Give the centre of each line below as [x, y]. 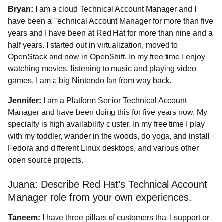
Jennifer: [25, 100]
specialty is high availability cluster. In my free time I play [106, 124]
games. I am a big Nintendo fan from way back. [90, 81]
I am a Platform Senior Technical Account [115, 100]
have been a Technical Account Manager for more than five [111, 21]
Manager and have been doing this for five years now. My [108, 112]
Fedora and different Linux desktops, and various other [103, 148]
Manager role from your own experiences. [100, 197]
